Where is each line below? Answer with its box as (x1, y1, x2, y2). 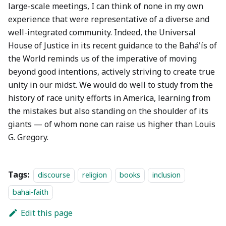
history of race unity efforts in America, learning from (8, 92, 210, 103)
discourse (38, 170, 70, 180)
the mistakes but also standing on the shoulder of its (8, 105, 208, 117)
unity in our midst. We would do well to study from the (8, 79, 213, 90)
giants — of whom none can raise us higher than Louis (8, 119, 215, 130)
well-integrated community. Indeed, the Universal (8, 27, 196, 38)
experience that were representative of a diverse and (8, 14, 209, 25)
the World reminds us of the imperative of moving (8, 53, 197, 64)
